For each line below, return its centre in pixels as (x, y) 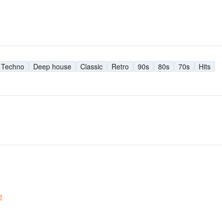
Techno (13, 66)
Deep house (52, 66)
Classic (91, 66)
